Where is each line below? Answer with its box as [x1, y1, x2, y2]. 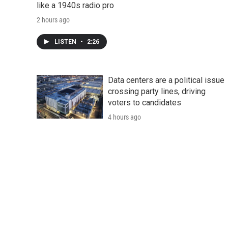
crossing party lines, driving [108, 86, 206, 96]
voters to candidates [108, 97, 181, 107]
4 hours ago [108, 112, 141, 121]
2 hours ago [37, 15, 70, 24]
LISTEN [54, 38, 78, 45]
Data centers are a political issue [108, 75, 224, 85]
